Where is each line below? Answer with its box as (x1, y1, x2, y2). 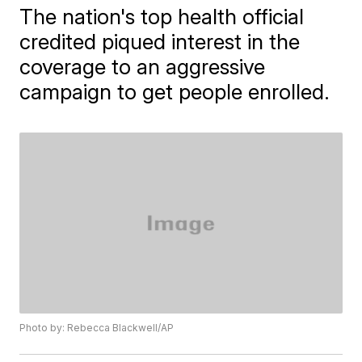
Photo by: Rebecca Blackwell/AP (19, 322, 175, 335)
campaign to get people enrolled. (19, 79, 330, 104)
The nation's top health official (19, 4, 305, 29)
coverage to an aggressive (19, 54, 266, 79)
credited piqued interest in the (19, 29, 301, 54)
